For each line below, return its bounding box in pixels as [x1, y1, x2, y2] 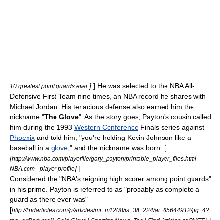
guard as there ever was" [10, 195, 88, 203]
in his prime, [10, 185, 48, 193]
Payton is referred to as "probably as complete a [48, 185, 199, 193]
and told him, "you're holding [35, 134, 127, 141]
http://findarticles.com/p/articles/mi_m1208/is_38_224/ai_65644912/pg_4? [12, 207, 209, 213]
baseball [10, 144, 36, 152]
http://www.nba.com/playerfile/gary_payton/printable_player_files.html [12, 155, 196, 162]
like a [173, 134, 191, 141]
